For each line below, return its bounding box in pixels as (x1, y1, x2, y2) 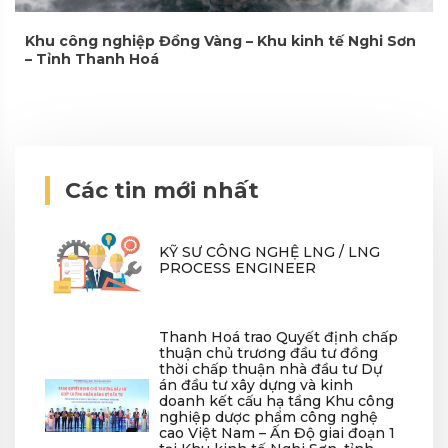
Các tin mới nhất (65, 176, 259, 204)
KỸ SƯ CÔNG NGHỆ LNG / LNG (159, 243, 381, 262)
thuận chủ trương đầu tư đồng (159, 344, 379, 363)
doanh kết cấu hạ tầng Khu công (159, 392, 395, 411)
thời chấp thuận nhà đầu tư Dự (159, 360, 383, 379)
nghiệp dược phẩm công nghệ (159, 408, 379, 427)
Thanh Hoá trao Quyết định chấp (159, 328, 399, 347)
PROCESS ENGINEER (159, 259, 317, 278)
